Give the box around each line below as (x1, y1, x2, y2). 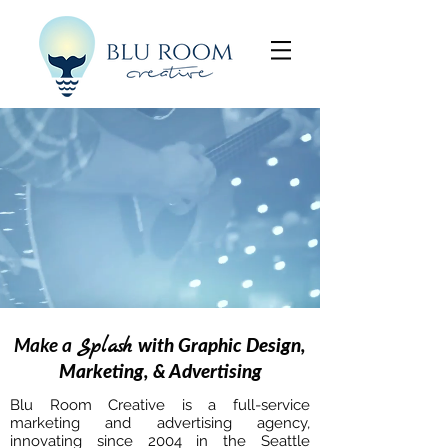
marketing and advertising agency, (10, 414, 310, 432)
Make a (14, 333, 72, 356)
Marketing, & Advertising (58, 363, 262, 382)
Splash (77, 334, 132, 360)
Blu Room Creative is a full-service (10, 396, 310, 414)
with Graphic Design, (138, 337, 306, 356)
